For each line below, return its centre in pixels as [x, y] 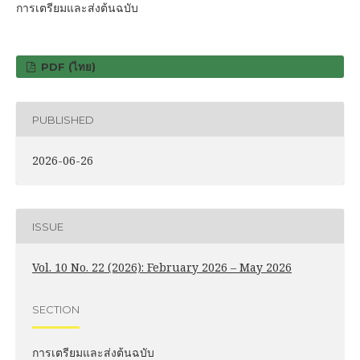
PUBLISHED [63, 119]
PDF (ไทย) [67, 67]
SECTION [56, 309]
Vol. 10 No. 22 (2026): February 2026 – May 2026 [162, 267]
